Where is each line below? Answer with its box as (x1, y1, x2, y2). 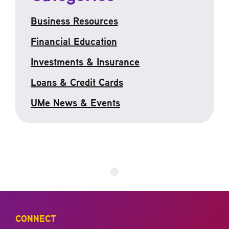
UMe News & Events (31, 95, 120, 109)
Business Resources (31, 13, 118, 28)
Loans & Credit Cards (31, 75, 123, 89)
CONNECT (15, 212, 56, 225)
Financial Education (31, 34, 117, 48)
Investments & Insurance (31, 54, 140, 68)
